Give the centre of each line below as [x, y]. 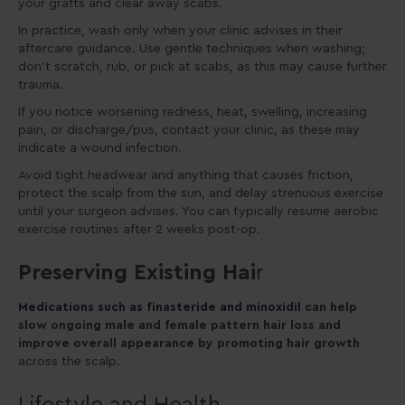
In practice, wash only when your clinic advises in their [180, 30]
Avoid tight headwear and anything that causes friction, [186, 175]
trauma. [42, 85]
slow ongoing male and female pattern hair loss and [179, 325]
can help [329, 307]
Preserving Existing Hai [137, 273]
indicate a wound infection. [102, 148]
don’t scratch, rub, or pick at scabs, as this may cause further [202, 66]
